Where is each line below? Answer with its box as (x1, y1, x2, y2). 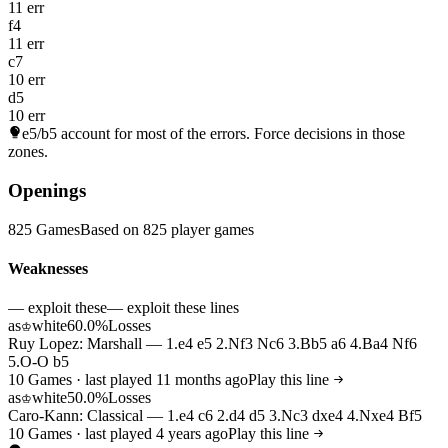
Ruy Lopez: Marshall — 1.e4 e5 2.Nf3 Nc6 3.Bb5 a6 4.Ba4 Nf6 (8, 335, 417, 353)
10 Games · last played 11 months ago (8, 371, 248, 389)
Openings (8, 179, 86, 201)
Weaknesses (8, 259, 88, 277)
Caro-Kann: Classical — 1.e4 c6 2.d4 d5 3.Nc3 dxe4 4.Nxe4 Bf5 (8, 407, 422, 425)
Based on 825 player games (80, 220, 254, 238)
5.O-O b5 (8, 353, 69, 371)
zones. (8, 143, 48, 161)
